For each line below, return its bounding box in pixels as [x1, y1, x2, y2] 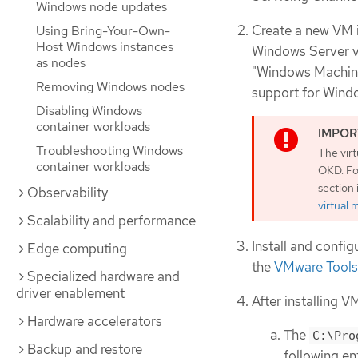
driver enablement [16, 284, 125, 302]
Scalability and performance [27, 212, 196, 229]
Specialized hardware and [27, 268, 180, 285]
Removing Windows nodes [36, 78, 185, 95]
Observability [27, 184, 108, 201]
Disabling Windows [36, 102, 142, 119]
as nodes [36, 54, 86, 71]
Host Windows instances [36, 38, 173, 55]
